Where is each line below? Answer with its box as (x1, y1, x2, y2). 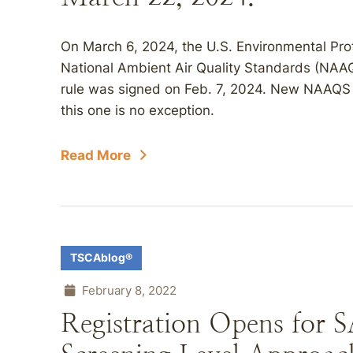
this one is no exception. (61, 102, 218, 118)
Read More (61, 147, 131, 163)
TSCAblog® (70, 251, 132, 264)
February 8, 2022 (79, 283, 176, 298)
